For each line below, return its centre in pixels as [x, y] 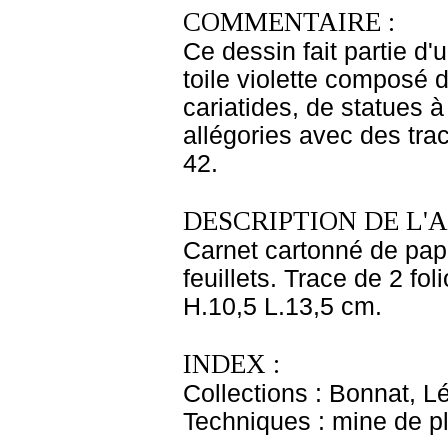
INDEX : [231, 364]
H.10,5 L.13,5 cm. [282, 306]
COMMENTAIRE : [289, 22]
